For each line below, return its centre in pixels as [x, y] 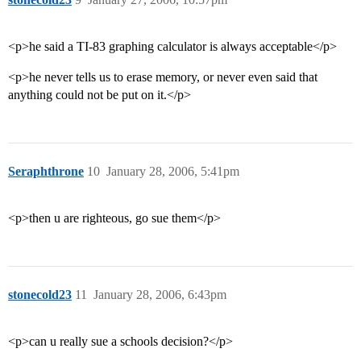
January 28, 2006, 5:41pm [173, 172]
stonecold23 [40, 295]
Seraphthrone [46, 172]
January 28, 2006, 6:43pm [160, 295]
